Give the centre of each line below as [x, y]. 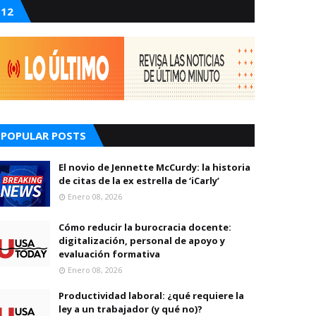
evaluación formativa [109, 254]
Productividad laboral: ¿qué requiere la [151, 296]
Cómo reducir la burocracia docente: [145, 227]
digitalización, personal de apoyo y [142, 241]
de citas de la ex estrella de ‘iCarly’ [139, 181]
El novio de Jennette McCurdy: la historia [154, 168]
